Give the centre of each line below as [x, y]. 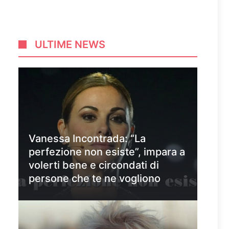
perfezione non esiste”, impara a [107, 152]
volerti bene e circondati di [94, 165]
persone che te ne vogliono [95, 178]
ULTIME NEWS [70, 44]
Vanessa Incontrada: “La [87, 139]
